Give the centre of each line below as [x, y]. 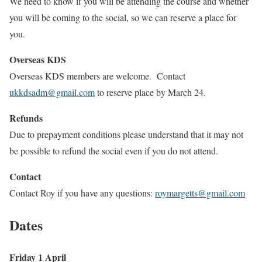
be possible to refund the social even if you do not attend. [114, 150]
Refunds [26, 118]
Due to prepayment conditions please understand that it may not [126, 134]
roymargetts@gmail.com [200, 192]
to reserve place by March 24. [150, 92]
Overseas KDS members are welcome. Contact [97, 75]
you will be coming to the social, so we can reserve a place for [123, 17]
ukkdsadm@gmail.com [52, 92]
